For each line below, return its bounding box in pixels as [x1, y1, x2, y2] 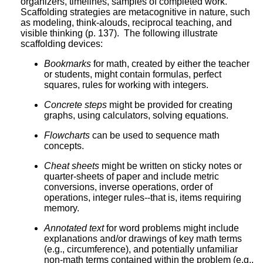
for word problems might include [104, 222, 239, 233]
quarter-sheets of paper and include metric [44, 171, 219, 181]
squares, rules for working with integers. [44, 79, 208, 90]
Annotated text [44, 222, 104, 233]
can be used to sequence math [90, 130, 220, 140]
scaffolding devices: [21, 38, 103, 49]
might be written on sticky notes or [99, 160, 242, 171]
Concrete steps [44, 99, 107, 110]
